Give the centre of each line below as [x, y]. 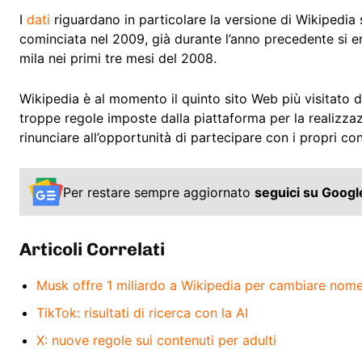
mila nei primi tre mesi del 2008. [118, 59]
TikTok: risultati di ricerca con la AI [142, 312]
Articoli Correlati [92, 249]
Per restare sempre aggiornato [159, 192]
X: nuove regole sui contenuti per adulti [156, 340]
